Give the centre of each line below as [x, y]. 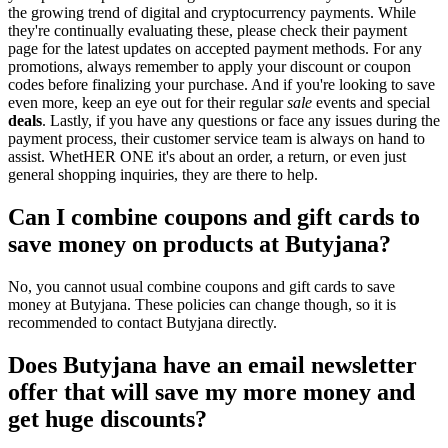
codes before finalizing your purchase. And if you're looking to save [221, 85]
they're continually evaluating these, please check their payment [207, 31]
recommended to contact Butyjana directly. [142, 322]
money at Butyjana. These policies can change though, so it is [202, 304]
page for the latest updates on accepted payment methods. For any [215, 49]
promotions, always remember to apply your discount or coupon [209, 67]
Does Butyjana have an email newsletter [212, 364]
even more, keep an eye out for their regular [147, 103]
